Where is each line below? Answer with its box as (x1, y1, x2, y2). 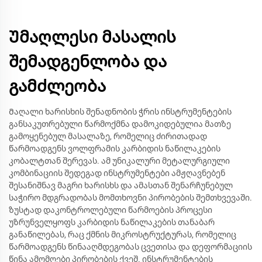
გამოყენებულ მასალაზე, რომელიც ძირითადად (9, 132, 207, 141)
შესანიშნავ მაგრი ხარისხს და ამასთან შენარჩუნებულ (9, 181, 233, 190)
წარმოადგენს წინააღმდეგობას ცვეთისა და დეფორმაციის (9, 242, 252, 251)
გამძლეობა (9, 77, 106, 96)
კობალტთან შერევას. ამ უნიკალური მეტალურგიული (9, 156, 230, 166)
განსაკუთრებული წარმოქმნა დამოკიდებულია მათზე (9, 119, 231, 129)
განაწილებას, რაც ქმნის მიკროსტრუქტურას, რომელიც (9, 230, 236, 239)
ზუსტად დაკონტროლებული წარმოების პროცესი (9, 205, 212, 215)
